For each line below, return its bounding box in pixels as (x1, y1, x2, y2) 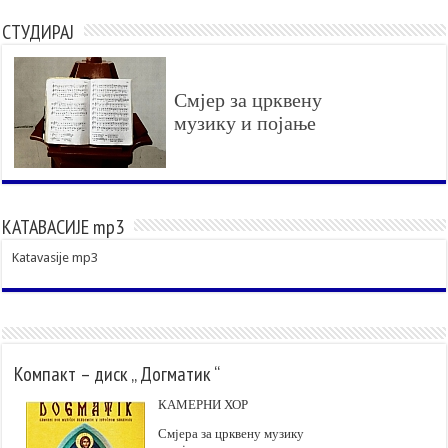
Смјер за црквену (174, 88, 323, 112)
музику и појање (174, 111, 317, 135)
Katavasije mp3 (12, 249, 99, 265)
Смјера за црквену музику (158, 425, 305, 441)
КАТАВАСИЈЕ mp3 (2, 213, 125, 240)
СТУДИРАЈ (2, 18, 75, 45)
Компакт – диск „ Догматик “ (14, 360, 221, 387)
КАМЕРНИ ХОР (158, 396, 249, 412)
